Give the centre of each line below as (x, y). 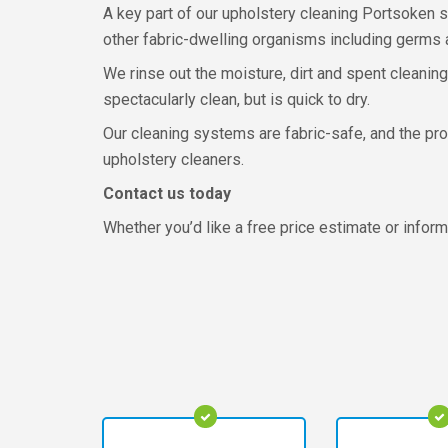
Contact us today (167, 193)
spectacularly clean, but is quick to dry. (236, 99)
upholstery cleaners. (173, 159)
